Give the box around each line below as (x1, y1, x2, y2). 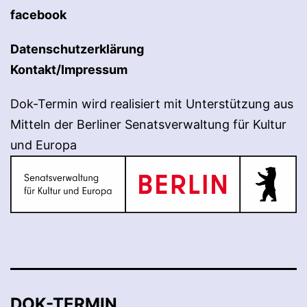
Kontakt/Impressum (10, 62, 127, 77)
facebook (10, 8, 66, 23)
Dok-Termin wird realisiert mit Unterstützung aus (10, 97, 293, 112)
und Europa (10, 138, 77, 153)
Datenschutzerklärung (10, 42, 144, 57)
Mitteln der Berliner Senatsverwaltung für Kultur (10, 117, 286, 132)
